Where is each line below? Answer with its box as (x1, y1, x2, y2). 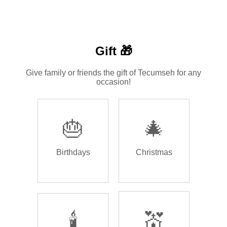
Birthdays (56, 148, 90, 157)
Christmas (136, 148, 172, 157)
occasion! (96, 77, 131, 86)
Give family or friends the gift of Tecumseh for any (26, 68, 201, 77)
